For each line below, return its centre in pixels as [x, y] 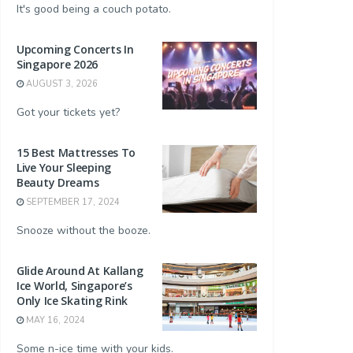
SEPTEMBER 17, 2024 [72, 203]
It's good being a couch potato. [94, 9]
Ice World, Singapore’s [74, 286]
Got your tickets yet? [68, 113]
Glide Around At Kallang [80, 271]
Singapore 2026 [58, 65]
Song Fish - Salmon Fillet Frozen [137, 126]
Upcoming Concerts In [75, 50]
